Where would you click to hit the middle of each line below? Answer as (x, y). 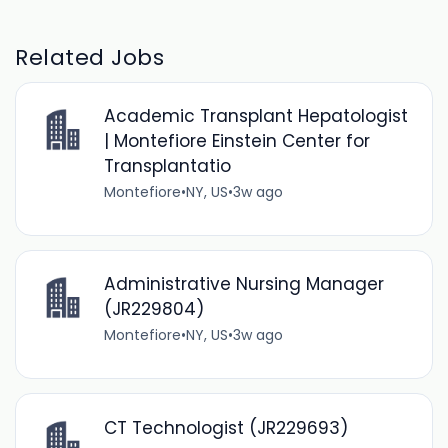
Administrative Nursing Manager (243, 284)
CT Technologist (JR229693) (225, 427)
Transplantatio (167, 166)
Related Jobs (90, 57)
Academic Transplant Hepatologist (255, 116)
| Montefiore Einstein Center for (236, 141)
